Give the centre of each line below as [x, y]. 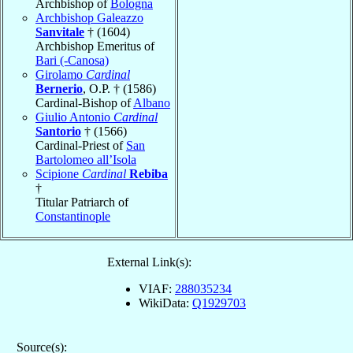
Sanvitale [60, 32]
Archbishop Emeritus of [95, 46]
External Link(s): [149, 262]
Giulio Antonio [74, 117]
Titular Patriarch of [82, 202]
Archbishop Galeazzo [89, 17]
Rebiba [149, 173]
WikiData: [165, 303]
